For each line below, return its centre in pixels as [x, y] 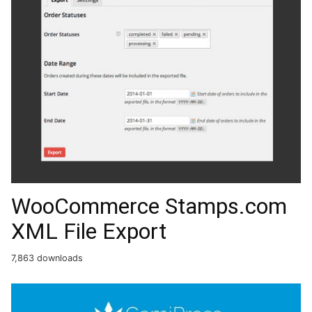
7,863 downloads [47, 258]
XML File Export [89, 232]
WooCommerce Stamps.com [149, 206]
